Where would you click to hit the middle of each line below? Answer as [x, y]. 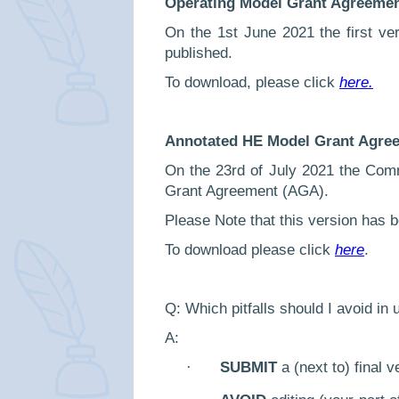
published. [199, 53]
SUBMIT [248, 368]
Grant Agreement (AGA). [247, 191]
